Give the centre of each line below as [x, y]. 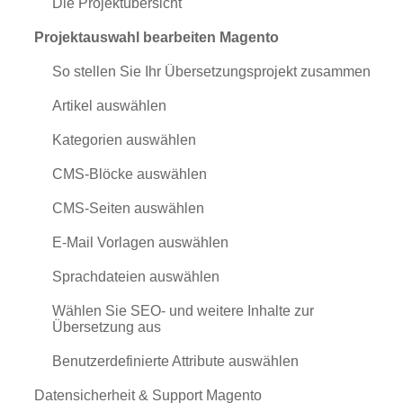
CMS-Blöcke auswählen [129, 174]
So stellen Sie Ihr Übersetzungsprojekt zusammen [211, 72]
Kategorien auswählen [124, 140]
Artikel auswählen [109, 106]
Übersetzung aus [106, 327]
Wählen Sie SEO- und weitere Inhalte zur [183, 311]
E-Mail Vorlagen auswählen [140, 242]
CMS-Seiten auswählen [128, 208]
